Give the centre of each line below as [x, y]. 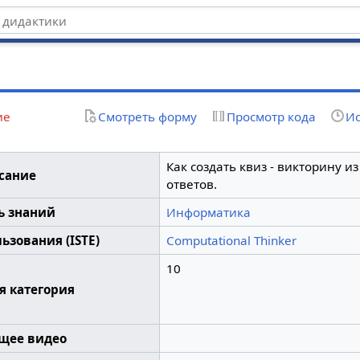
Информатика [208, 212]
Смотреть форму [147, 116]
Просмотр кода [271, 116]
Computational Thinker [231, 240]
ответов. [191, 184]
